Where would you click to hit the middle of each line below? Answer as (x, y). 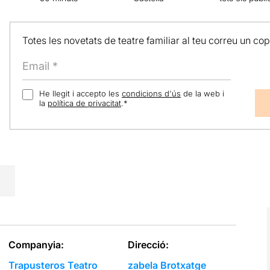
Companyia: (36, 244)
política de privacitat (84, 103)
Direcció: (149, 244)
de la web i (202, 94)
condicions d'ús (151, 94)
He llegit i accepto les (80, 94)
